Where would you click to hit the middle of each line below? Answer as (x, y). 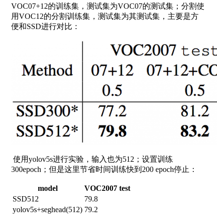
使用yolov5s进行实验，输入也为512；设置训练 (92, 159)
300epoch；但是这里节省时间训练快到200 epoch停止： (104, 169)
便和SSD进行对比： (46, 26)
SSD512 (26, 199)
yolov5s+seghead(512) (47, 209)
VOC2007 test (107, 188)
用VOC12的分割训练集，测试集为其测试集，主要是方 (105, 16)
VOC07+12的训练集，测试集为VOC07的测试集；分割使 (108, 6)
